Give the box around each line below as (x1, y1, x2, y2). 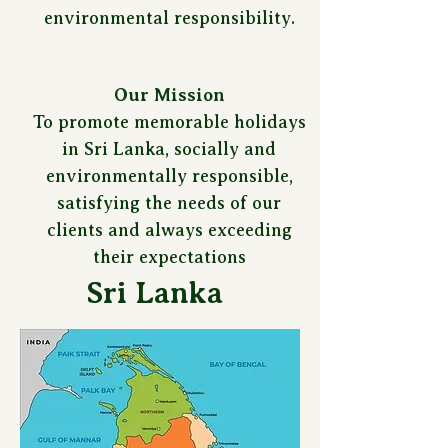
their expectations (92, 247, 246, 267)
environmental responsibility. (43, 8, 295, 28)
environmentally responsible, (45, 166, 293, 186)
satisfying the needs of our (57, 193, 281, 213)
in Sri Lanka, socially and (62, 139, 276, 159)
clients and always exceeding (46, 220, 292, 240)
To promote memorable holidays (32, 112, 306, 132)
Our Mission (113, 85, 225, 105)
